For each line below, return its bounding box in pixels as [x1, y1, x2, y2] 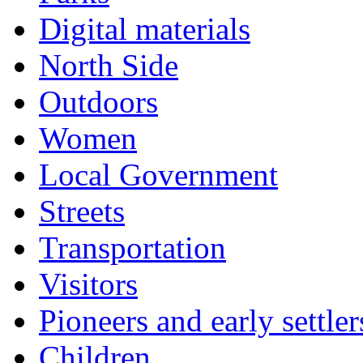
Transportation [39, 229, 226, 265]
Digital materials [39, 11, 250, 46]
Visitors [39, 266, 138, 301]
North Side [39, 47, 178, 83]
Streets [39, 193, 125, 228]
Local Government [39, 156, 278, 192]
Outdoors [39, 83, 158, 119]
